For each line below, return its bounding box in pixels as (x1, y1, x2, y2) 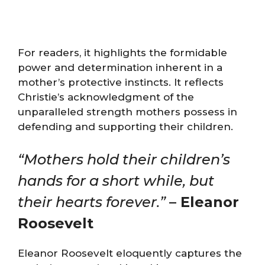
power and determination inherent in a (18, 61, 222, 73)
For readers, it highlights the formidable (18, 46, 227, 59)
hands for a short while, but (18, 172, 214, 189)
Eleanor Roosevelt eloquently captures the (18, 247, 242, 259)
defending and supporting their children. (18, 120, 233, 132)
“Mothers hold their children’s (18, 151, 230, 168)
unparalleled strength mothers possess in (18, 105, 237, 118)
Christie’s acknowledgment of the (18, 91, 194, 103)
